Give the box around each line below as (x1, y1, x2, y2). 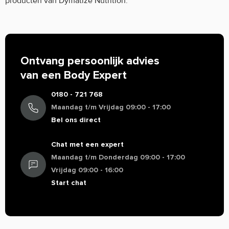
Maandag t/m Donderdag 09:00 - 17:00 (51, 153, 185, 162)
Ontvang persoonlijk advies (20, 54, 159, 68)
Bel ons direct (51, 116, 101, 124)
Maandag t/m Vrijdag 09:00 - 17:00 (51, 103, 171, 111)
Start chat (51, 178, 86, 187)
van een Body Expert (20, 68, 127, 82)
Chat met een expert (51, 140, 124, 149)
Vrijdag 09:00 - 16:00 (51, 166, 123, 174)
